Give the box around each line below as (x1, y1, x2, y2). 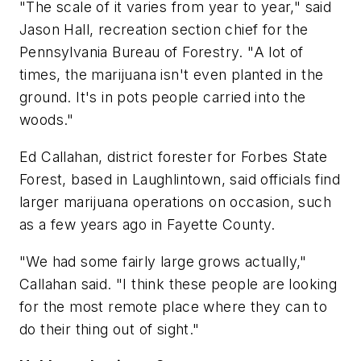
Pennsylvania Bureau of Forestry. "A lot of (19, 44, 304, 61)
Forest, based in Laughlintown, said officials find (19, 171, 340, 189)
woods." (19, 111, 74, 129)
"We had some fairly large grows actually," (19, 252, 307, 270)
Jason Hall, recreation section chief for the (19, 21, 309, 39)
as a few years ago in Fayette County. (19, 216, 276, 234)
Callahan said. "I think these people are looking (19, 275, 338, 293)
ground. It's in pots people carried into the (19, 89, 306, 106)
